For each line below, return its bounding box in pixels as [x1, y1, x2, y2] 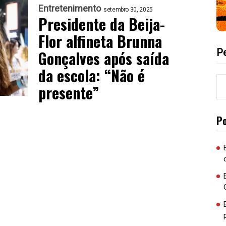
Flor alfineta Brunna [38, 29, 162, 52]
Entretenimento [38, 3, 101, 14]
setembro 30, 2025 [103, 6, 153, 13]
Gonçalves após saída [38, 46, 169, 70]
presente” [38, 81, 99, 104]
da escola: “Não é [38, 64, 145, 87]
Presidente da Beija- [38, 12, 165, 35]
